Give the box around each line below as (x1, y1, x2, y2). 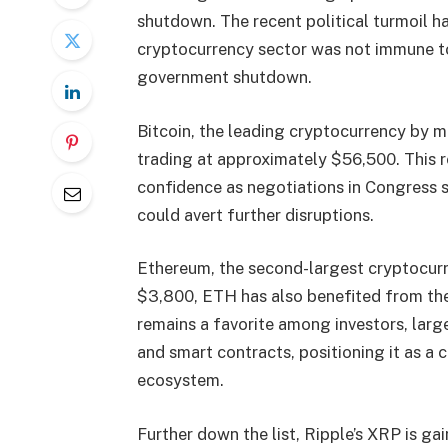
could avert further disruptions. (136, 204, 374, 225)
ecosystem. (136, 370, 224, 391)
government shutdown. (136, 67, 312, 88)
